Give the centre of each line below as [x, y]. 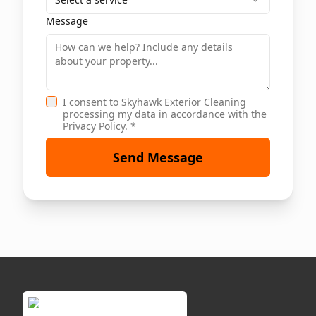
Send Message [158, 157]
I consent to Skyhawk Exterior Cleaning [154, 102]
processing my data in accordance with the [165, 114]
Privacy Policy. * [99, 126]
